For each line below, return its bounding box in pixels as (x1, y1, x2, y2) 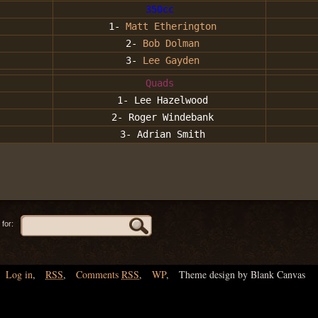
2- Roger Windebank (105, 111, 214, 124)
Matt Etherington (125, 21, 216, 33)
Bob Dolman (142, 38, 199, 50)
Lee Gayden (142, 55, 199, 67)
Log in (6, 268, 33, 282)
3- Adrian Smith (114, 128, 205, 141)
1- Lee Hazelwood (111, 94, 208, 106)
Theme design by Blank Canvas (179, 268, 305, 282)
